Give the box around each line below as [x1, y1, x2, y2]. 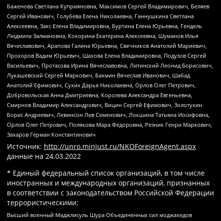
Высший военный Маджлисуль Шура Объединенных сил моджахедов [7, 211, 192, 219]
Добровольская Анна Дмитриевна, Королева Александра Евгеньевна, [7, 91, 192, 99]
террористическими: [7, 197, 78, 207]
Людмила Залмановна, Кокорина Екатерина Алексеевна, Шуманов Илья [7, 32, 198, 39]
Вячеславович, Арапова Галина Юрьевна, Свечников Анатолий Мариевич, [7, 41, 207, 49]
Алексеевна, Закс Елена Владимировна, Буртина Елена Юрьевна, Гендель [7, 22, 202, 30]
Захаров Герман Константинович [7, 130, 96, 138]
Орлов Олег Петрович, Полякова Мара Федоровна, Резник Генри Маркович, [7, 120, 212, 128]
